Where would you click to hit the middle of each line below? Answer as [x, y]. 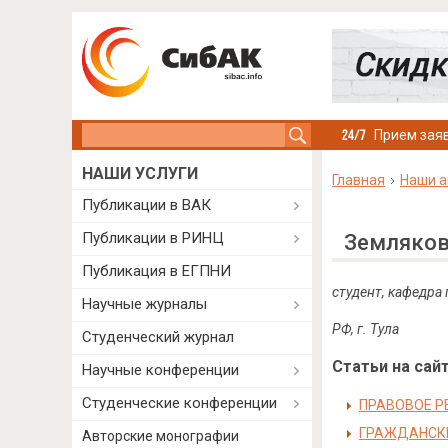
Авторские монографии [160, 436]
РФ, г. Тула [365, 329]
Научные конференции [160, 370]
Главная [358, 180]
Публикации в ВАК [146, 205]
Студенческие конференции [179, 403]
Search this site [133, 133]
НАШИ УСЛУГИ [140, 173]
